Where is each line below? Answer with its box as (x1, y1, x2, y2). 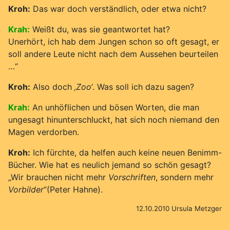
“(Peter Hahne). (44, 184, 103, 195)
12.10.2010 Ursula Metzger (136, 204, 222, 213)
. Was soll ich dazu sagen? (92, 81, 194, 92)
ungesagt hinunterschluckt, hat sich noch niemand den (8, 114, 219, 125)
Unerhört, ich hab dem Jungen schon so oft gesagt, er (8, 36, 219, 47)
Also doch (30, 81, 74, 92)
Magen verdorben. (8, 126, 79, 137)
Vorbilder (8, 184, 44, 195)
